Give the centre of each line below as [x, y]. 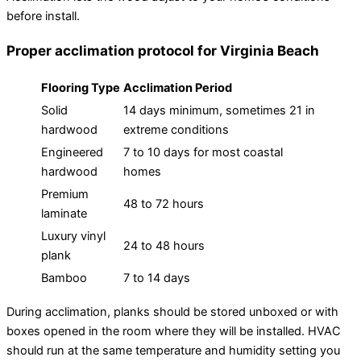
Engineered [72, 153]
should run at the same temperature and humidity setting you [173, 350]
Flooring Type [81, 88]
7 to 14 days [157, 278]
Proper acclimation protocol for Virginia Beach [163, 51]
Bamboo [64, 278]
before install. [43, 16]
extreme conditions [176, 130]
